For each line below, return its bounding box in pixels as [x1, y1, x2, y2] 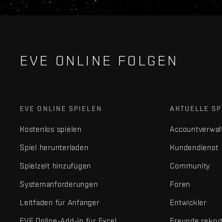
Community [170, 162, 211, 170]
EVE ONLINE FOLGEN [20, 53, 179, 68]
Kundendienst [170, 143, 219, 152]
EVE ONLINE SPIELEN [20, 105, 102, 112]
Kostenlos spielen [20, 125, 82, 133]
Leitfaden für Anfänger [20, 198, 100, 207]
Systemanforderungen [20, 180, 98, 188]
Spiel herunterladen [20, 143, 89, 152]
